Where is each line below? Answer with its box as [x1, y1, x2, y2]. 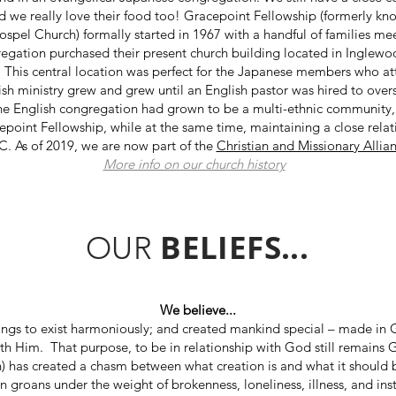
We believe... [159, 301, 236, 318]
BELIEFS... [152, 225, 308, 268]
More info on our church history [103, 155, 286, 172]
